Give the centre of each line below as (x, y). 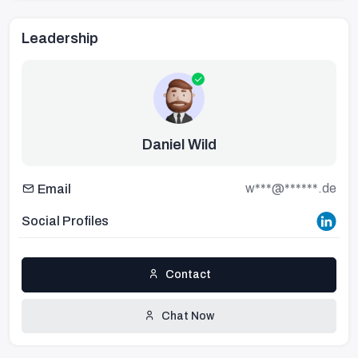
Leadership (60, 38)
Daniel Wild (179, 145)
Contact (188, 275)
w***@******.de (291, 188)
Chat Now (188, 316)
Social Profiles (65, 221)
